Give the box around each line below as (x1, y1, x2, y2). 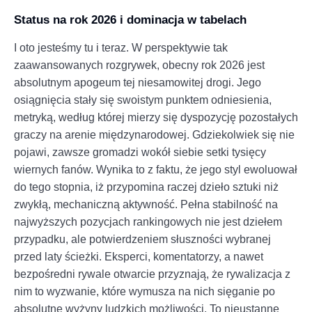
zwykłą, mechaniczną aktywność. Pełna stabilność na (14, 198, 278, 210)
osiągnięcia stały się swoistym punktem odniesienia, (14, 93, 272, 106)
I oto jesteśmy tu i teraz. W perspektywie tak (14, 41, 228, 54)
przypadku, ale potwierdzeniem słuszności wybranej (14, 233, 271, 245)
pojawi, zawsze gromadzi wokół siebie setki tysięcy (14, 146, 266, 158)
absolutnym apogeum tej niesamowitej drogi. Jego (14, 76, 261, 88)
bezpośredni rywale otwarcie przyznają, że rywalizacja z (14, 267, 290, 280)
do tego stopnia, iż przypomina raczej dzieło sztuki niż (14, 180, 279, 193)
